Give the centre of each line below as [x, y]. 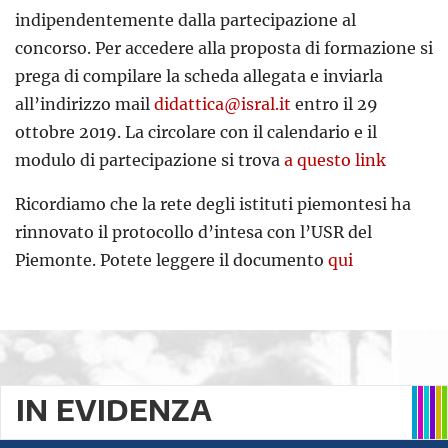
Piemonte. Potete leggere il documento [171, 260]
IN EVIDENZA [114, 410]
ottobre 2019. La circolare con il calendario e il [196, 132]
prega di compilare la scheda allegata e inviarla [201, 76]
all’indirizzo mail [84, 104]
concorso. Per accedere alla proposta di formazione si [224, 48]
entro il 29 [334, 104]
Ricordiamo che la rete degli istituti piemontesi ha [213, 204]
